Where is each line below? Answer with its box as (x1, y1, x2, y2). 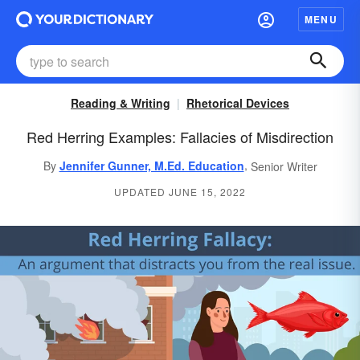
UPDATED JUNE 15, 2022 (114, 185, 246, 199)
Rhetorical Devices (186, 95, 289, 111)
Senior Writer (250, 158, 317, 175)
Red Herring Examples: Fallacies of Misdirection (27, 126, 333, 147)
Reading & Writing (71, 95, 170, 111)
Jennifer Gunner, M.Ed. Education (59, 157, 244, 174)
